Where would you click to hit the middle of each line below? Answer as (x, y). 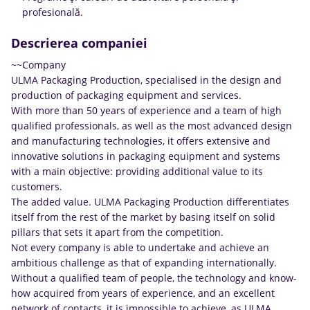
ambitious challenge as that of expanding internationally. (144, 263)
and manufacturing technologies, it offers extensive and (141, 141)
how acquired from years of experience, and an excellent (143, 293)
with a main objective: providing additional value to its (137, 171)
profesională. (53, 12)
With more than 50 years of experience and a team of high (146, 110)
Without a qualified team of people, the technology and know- (154, 278)
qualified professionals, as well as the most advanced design (152, 126)
